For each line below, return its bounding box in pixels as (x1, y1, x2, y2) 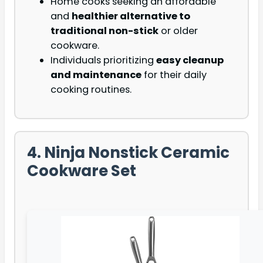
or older (159, 23, 198, 38)
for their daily (141, 68, 207, 82)
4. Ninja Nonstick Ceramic (27, 141, 230, 163)
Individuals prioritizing (50, 53, 156, 67)
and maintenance (50, 68, 141, 82)
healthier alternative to (72, 9, 190, 23)
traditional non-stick (50, 23, 159, 38)
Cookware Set (27, 160, 136, 181)
